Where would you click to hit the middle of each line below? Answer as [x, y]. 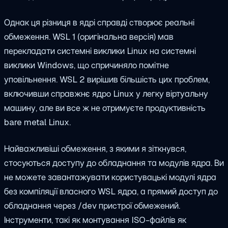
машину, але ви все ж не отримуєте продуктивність [105, 108]
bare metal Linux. [37, 122]
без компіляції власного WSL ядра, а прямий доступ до [111, 191]
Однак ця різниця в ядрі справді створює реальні [99, 22]
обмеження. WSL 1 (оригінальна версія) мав [89, 36]
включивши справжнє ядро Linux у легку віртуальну [106, 93]
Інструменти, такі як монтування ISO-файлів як [95, 220]
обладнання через [41, 205]
